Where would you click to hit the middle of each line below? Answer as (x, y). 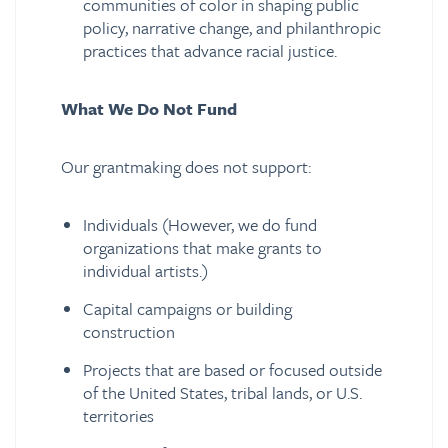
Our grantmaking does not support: (186, 167)
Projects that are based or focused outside (232, 370)
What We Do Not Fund (149, 109)
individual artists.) (145, 271)
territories (118, 416)
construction (129, 332)
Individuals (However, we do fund (200, 225)
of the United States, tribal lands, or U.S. (222, 393)
